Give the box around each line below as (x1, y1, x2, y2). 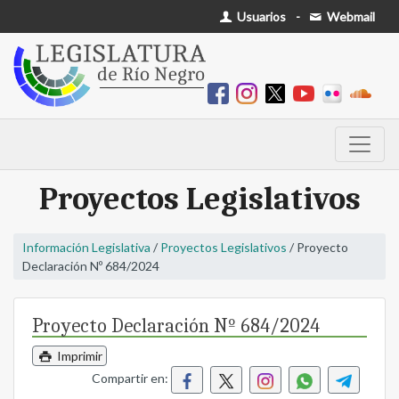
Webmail (324, 9, 375, 24)
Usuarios (234, 9, 287, 24)
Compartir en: (92, 370, 171, 387)
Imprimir (53, 348, 102, 364)
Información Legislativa (22, 240, 151, 256)
